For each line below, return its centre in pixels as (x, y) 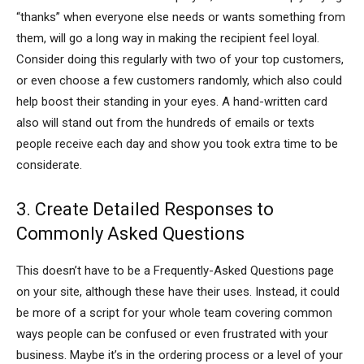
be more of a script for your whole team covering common (174, 312)
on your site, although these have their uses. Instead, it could (178, 291)
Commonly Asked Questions (130, 233)
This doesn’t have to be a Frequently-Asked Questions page (175, 270)
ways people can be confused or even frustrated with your (172, 334)
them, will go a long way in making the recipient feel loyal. (168, 38)
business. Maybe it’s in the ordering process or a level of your (180, 355)
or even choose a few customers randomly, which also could (179, 80)
